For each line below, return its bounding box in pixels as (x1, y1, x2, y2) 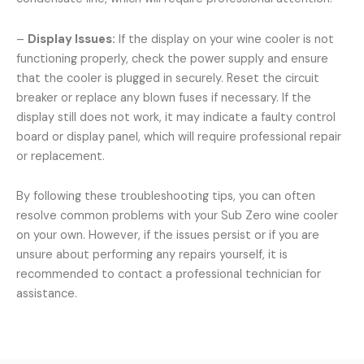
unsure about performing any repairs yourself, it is (16, 247, 288, 263)
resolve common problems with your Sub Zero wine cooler (16, 208, 338, 224)
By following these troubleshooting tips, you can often (16, 188, 315, 205)
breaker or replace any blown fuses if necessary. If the (16, 89, 311, 106)
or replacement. (16, 148, 105, 164)
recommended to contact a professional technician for (16, 266, 321, 283)
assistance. (16, 286, 77, 302)
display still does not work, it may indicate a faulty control (16, 109, 336, 125)
